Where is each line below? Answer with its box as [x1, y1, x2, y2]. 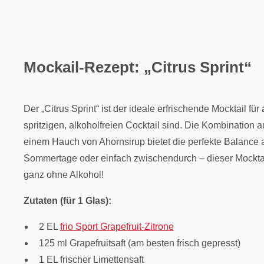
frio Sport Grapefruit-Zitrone [60, 221, 174, 232]
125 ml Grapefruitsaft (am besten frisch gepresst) [38, 237, 240, 248]
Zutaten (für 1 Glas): [24, 195, 111, 206]
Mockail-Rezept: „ [24, 58, 151, 76]
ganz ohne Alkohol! [24, 169, 104, 180]
